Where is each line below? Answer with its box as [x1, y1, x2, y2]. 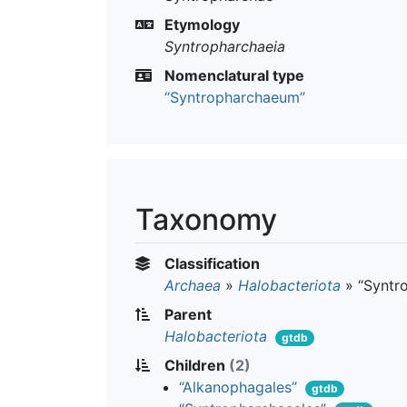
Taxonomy [135, 201, 277, 237]
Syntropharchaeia [164, 36, 285, 55]
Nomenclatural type [161, 65, 304, 84]
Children [161, 355, 229, 374]
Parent [161, 304, 212, 323]
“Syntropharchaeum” [164, 87, 305, 106]
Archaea [164, 275, 221, 294]
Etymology [161, 15, 240, 34]
